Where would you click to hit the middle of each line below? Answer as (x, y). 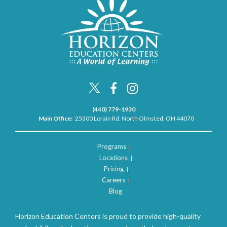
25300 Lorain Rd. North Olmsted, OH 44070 (134, 118)
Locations (113, 157)
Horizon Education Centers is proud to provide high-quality (108, 216)
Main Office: (55, 118)
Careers (113, 180)
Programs (111, 146)
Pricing (113, 168)
